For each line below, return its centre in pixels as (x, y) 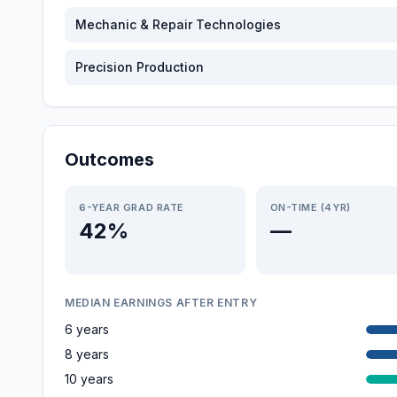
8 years (87, 354)
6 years (87, 329)
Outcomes (109, 160)
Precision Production (140, 67)
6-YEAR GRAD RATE (132, 207)
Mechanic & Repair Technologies (178, 24)
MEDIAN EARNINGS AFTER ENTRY (161, 303)
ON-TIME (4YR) (310, 207)
